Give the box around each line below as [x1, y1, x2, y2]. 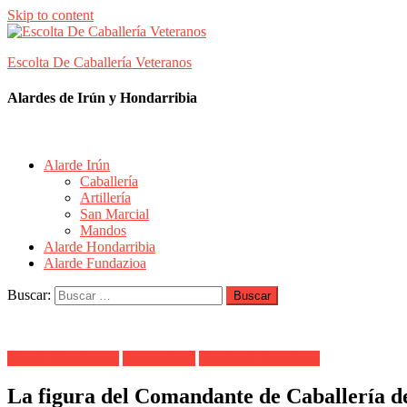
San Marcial [80, 205, 149, 222]
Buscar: [7, 286, 51, 303]
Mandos [80, 222, 126, 238]
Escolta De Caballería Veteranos [7, 55, 192, 70]
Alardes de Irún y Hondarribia [7, 90, 197, 106]
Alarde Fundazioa [44, 254, 146, 271]
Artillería [80, 189, 131, 205]
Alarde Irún [44, 156, 110, 173]
